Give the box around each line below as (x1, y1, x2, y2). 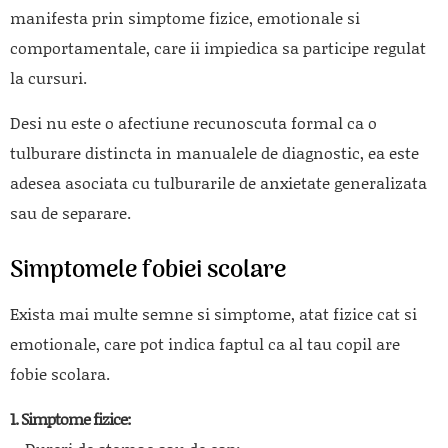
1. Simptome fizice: (10, 406, 131, 430)
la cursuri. (10, 65, 87, 89)
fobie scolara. (10, 361, 110, 385)
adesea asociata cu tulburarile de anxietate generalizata (10, 170, 427, 194)
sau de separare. (10, 200, 131, 224)
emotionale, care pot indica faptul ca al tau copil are (10, 331, 400, 355)
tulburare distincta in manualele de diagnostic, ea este (10, 140, 419, 164)
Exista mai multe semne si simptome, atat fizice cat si (10, 301, 417, 325)
